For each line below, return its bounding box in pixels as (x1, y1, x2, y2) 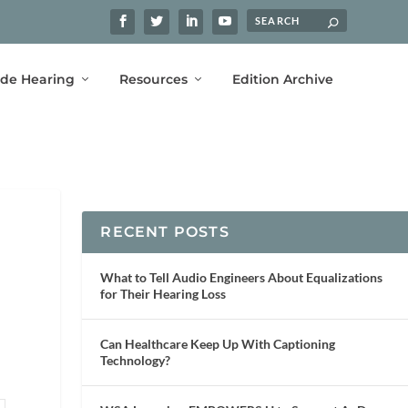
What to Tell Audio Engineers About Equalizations (100, 269, 383, 285)
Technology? (100, 352, 171, 368)
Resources (118, 70, 188, 87)
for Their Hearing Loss (100, 285, 227, 301)
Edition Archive (231, 70, 333, 87)
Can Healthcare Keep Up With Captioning (100, 335, 336, 352)
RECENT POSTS (100, 222, 229, 240)
